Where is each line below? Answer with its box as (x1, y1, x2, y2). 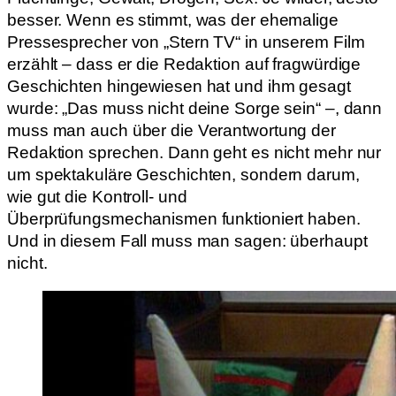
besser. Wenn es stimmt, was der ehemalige (7, 11, 339, 30)
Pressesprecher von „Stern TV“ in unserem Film (7, 33, 365, 52)
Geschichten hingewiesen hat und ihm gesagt (7, 77, 351, 96)
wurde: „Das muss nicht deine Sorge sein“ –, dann (7, 99, 383, 118)
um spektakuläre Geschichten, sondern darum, (7, 165, 360, 185)
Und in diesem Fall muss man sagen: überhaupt (7, 232, 368, 251)
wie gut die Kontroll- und (7, 187, 187, 207)
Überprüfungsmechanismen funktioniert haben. (7, 209, 361, 229)
